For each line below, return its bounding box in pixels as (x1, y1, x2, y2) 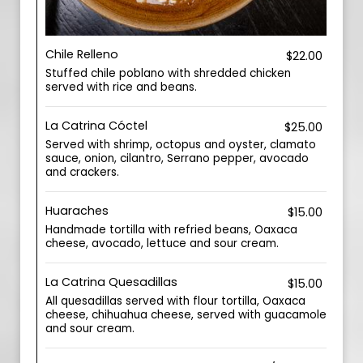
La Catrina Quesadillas (45, 274, 177, 290)
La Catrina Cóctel (45, 117, 147, 134)
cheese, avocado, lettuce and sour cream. (45, 236, 279, 251)
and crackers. (45, 164, 119, 180)
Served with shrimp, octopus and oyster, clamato (45, 137, 316, 152)
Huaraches (45, 203, 109, 219)
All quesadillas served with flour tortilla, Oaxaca (45, 293, 305, 309)
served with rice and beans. (45, 79, 197, 95)
